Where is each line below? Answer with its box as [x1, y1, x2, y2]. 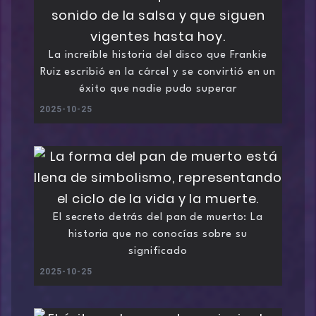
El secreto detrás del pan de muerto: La [52, 212, 264, 224]
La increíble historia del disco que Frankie [49, 50, 267, 61]
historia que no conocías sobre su [68, 229, 248, 241]
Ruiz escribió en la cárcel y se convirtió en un [39, 67, 276, 78]
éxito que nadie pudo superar [79, 84, 237, 95]
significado [128, 246, 188, 257]
